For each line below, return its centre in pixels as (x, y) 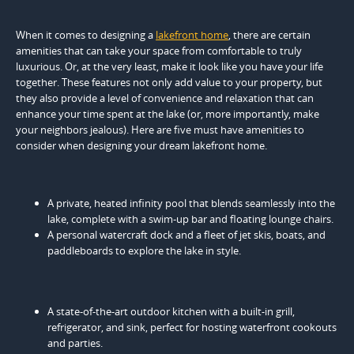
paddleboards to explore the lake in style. (144, 250)
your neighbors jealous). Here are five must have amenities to (160, 129)
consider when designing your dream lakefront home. (141, 145)
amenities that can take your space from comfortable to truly (159, 50)
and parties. (75, 343)
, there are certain (269, 34)
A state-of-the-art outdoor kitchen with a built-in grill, (171, 311)
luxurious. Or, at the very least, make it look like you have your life (169, 66)
